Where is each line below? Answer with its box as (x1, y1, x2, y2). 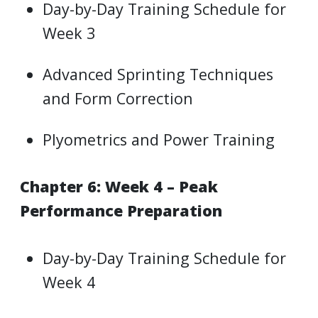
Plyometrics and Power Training (43, 128, 275, 150)
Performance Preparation (20, 200, 222, 221)
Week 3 (43, 22, 96, 43)
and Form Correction (43, 87, 194, 109)
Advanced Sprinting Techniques (43, 63, 274, 84)
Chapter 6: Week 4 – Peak (20, 176, 218, 197)
